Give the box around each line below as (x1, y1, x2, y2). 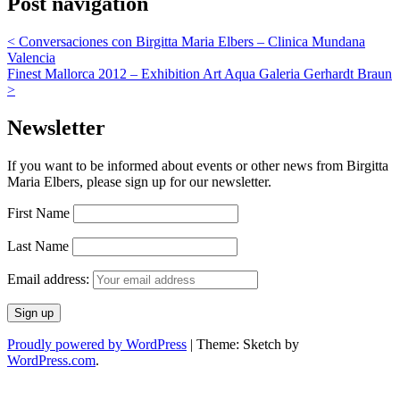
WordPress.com (7, 352, 96, 368)
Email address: (7, 271, 93, 287)
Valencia (7, 49, 55, 65)
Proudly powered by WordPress (7, 336, 187, 352)
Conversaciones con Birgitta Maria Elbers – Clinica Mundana (15, 33, 365, 49)
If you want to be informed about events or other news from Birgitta (7, 157, 388, 173)
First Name (7, 204, 70, 221)
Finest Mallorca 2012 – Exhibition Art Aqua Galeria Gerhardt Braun (7, 65, 392, 81)
